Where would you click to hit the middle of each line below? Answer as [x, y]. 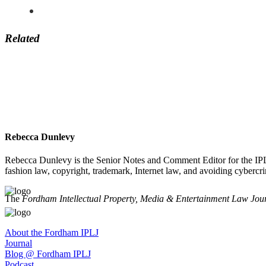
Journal [18, 243]
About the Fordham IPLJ [52, 233]
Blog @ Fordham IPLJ [48, 254]
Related [22, 38]
